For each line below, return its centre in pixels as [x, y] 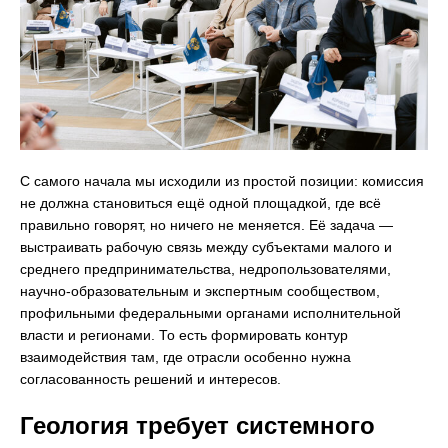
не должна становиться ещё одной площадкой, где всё [200, 202]
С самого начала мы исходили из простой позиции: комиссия [222, 180]
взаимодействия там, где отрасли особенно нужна [185, 356]
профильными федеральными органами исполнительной [210, 312]
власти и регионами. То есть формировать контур [184, 334]
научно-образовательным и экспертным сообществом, [200, 290]
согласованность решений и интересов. [150, 378]
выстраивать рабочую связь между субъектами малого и [206, 246]
